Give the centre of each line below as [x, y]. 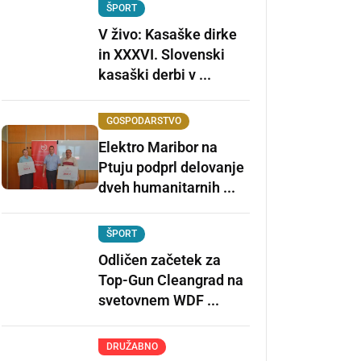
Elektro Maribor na [158, 147]
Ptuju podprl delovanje [171, 167]
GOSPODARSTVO [144, 121]
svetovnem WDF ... [159, 300]
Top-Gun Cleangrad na [171, 280]
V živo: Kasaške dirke [168, 34]
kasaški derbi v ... [155, 75]
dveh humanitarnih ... [167, 187]
